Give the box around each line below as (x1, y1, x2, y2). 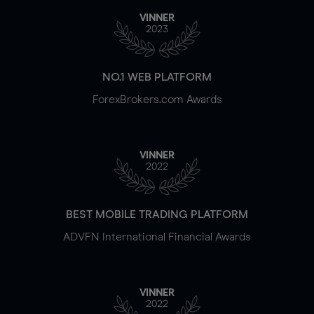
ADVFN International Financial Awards (63, 231, 251, 243)
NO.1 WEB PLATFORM (102, 71, 212, 83)
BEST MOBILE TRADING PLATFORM (66, 208, 248, 220)
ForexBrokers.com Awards (92, 93, 222, 105)
